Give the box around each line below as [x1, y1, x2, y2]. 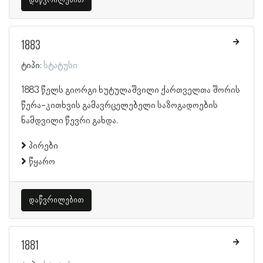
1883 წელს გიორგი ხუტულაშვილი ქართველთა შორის [21, 85, 240, 96]
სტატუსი [43, 60, 77, 71]
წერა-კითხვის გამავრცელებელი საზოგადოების [21, 100, 218, 111]
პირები [29, 140, 58, 151]
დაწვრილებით [29, 195, 84, 205]
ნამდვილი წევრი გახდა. [21, 115, 118, 126]
